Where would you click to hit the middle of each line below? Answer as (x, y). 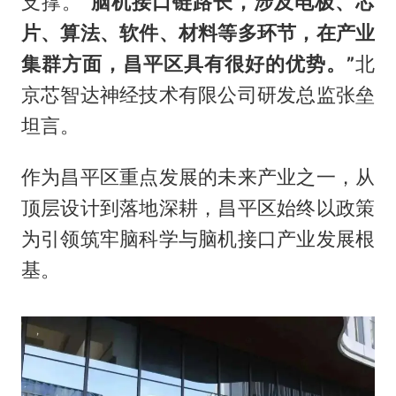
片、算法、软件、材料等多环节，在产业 (198, 32)
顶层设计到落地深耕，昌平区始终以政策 (198, 208)
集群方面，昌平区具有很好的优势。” (188, 63)
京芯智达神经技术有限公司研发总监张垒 (198, 94)
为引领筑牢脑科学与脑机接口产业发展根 (198, 239)
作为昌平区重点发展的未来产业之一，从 (198, 177)
